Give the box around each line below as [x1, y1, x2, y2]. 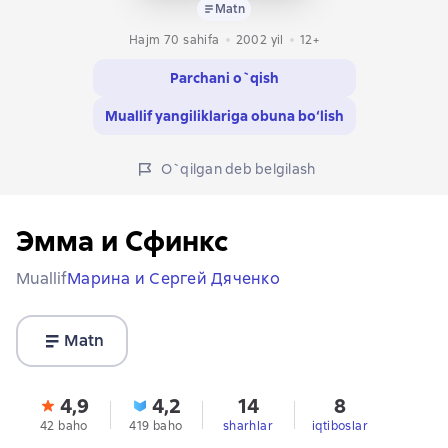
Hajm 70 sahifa [128, 32, 220, 49]
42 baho [40, 418, 88, 435]
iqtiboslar [312, 418, 368, 435]
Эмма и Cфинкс [16, 223, 228, 260]
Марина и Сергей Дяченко [67, 268, 280, 290]
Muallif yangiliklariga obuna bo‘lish [104, 107, 344, 126]
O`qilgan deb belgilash [160, 160, 316, 179]
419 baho [129, 418, 183, 435]
